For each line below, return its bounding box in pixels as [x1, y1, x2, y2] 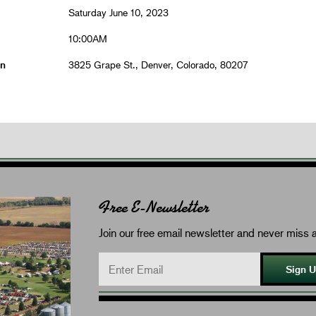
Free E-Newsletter [99, 196, 209, 217]
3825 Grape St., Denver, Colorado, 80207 [68, 58, 248, 71]
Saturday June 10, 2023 [68, 6, 169, 18]
